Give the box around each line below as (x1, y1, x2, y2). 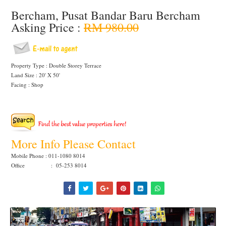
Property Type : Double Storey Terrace (11, 62, 101, 69)
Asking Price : (11, 19, 84, 35)
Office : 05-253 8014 (11, 161, 87, 169)
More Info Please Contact (11, 136, 140, 152)
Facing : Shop (11, 81, 45, 88)
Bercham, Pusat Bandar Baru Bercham (11, 7, 200, 23)
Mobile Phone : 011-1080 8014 (11, 152, 85, 160)
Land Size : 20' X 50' (11, 71, 60, 79)
